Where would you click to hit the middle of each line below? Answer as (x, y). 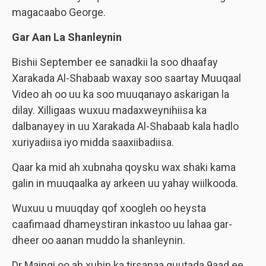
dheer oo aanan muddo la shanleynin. (99, 240)
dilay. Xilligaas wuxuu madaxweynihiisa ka (109, 110)
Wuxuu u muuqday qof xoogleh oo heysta (109, 208)
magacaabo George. (59, 12)
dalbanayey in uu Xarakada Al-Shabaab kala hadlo (125, 126)
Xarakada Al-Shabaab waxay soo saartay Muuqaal (126, 78)
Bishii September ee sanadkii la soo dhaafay (115, 62)
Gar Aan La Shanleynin (67, 37)
